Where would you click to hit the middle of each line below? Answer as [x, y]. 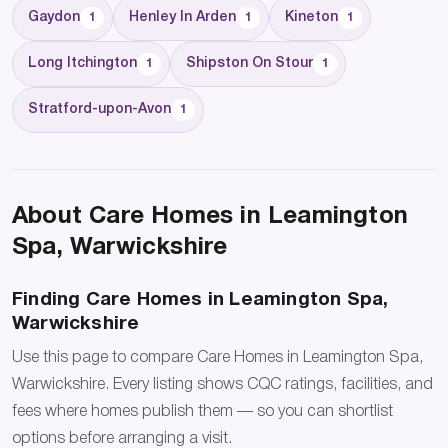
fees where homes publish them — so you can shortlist [202, 412]
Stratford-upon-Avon [99, 109]
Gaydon [54, 17]
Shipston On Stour [249, 63]
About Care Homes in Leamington [210, 216]
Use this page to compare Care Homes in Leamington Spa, [217, 358]
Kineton [311, 17]
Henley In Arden [182, 17]
